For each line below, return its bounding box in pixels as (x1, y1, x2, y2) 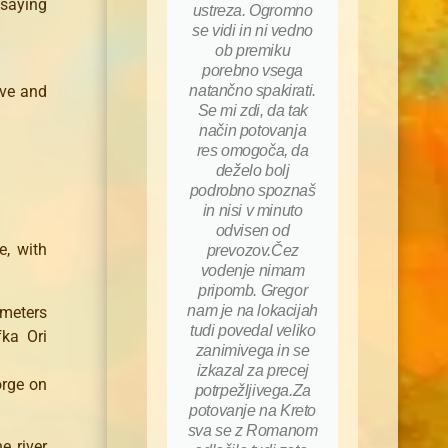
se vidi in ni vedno (192, 22, 313, 40)
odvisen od (215, 222, 290, 240)
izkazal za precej (196, 362, 309, 380)
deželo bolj (215, 162, 290, 180)
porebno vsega (202, 62, 304, 80)
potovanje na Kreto (189, 402, 317, 420)
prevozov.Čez (206, 242, 299, 260)
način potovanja (199, 122, 307, 140)
